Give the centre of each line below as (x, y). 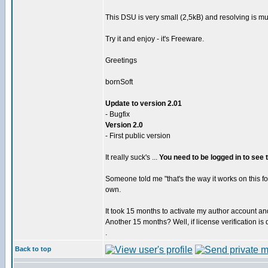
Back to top (33, 249)
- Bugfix (118, 114)
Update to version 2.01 (144, 103)
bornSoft (119, 82)
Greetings (121, 60)
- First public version (138, 136)
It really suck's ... (132, 157)
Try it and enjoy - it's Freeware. (155, 39)
